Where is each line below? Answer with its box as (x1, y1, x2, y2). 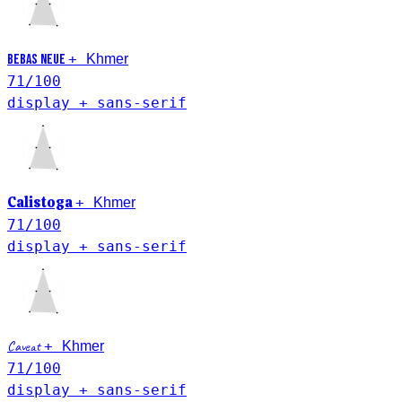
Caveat (7, 336, 44, 355)
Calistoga (7, 192, 75, 212)
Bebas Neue (7, 50, 68, 68)
